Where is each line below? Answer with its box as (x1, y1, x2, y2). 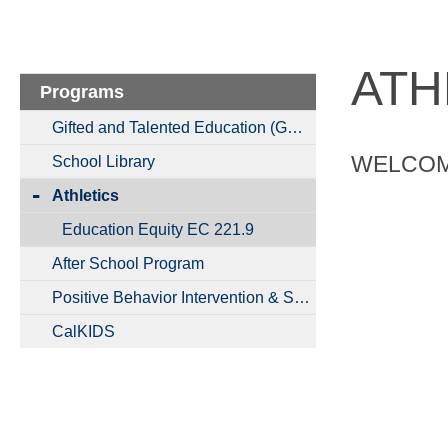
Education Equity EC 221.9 (61, 220, 254, 238)
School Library (52, 152, 155, 170)
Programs (40, 81, 124, 102)
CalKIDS (52, 322, 115, 340)
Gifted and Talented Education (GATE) (287, 118, 303, 136)
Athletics (52, 186, 119, 204)
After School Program (52, 254, 204, 272)
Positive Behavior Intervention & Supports (294, 288, 310, 306)
